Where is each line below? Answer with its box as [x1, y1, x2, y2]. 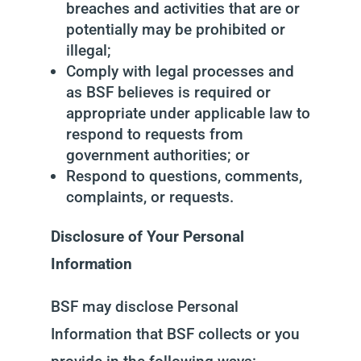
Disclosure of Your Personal [50, 227, 244, 246]
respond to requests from [65, 125, 243, 143]
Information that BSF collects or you [50, 325, 300, 343]
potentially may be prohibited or [65, 20, 285, 39]
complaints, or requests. [65, 188, 234, 206]
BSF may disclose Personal [50, 297, 239, 316]
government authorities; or [65, 146, 250, 164]
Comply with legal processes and [65, 62, 294, 81]
